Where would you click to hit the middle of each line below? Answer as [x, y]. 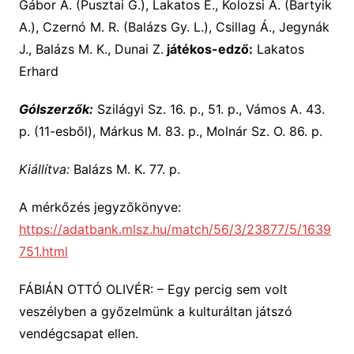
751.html [43, 252]
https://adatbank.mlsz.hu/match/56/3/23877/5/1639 [175, 230]
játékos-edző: [208, 49]
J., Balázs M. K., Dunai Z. [91, 49]
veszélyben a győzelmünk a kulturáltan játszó [155, 312]
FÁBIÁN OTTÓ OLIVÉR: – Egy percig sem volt [153, 290]
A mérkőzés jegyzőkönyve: [100, 207]
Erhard [38, 72]
